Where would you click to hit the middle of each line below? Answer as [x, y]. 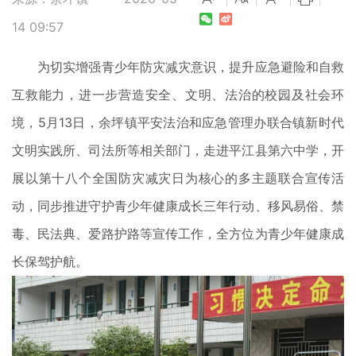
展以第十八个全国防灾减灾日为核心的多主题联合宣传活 [178, 178]
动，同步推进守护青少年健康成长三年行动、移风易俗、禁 [178, 206]
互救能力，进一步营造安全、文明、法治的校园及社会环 [178, 95]
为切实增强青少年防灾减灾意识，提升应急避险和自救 [178, 67]
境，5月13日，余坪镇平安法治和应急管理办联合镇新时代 [178, 122]
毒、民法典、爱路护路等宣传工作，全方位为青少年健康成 [178, 234]
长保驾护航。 [50, 261]
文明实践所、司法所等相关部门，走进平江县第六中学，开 [178, 150]
